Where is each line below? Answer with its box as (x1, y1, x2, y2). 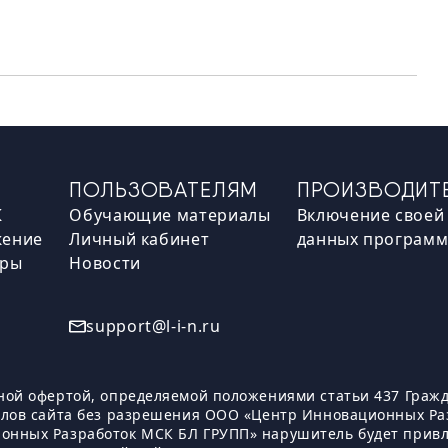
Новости (69, 252, 141, 274)
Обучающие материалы (69, 204, 271, 226)
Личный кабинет (69, 228, 210, 250)
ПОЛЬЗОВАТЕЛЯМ (69, 177, 259, 202)
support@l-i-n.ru (86, 315, 221, 337)
